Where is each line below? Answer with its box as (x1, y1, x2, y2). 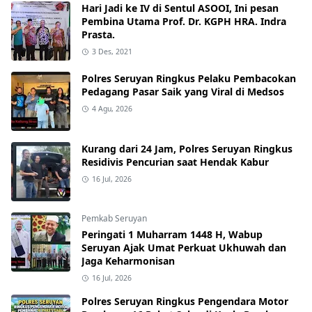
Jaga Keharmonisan (81, 254, 175, 267)
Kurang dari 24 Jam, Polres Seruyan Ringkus (81, 142, 292, 155)
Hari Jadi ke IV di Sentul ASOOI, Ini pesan (81, 1, 279, 15)
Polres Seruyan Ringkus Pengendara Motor (81, 295, 288, 308)
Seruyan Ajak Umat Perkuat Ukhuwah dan (81, 241, 286, 254)
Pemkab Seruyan (81, 212, 147, 224)
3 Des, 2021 (91, 47, 132, 56)
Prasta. (81, 28, 115, 41)
